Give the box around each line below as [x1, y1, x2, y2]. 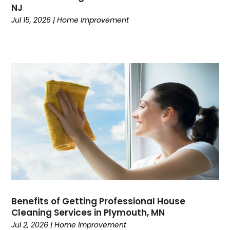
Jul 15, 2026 [11, 14, 51, 25]
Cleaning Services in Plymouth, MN [11, 206, 165, 219]
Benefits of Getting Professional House [11, 195, 186, 208]
